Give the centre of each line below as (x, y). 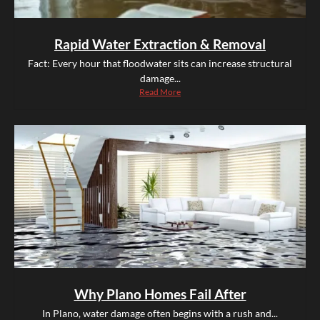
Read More (160, 92)
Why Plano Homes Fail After (160, 294)
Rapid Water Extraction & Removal (160, 44)
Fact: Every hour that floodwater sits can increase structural (160, 64)
